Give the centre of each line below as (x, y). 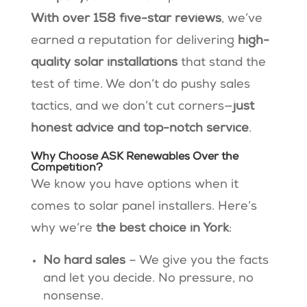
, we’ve (242, 19)
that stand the (221, 63)
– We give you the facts (197, 261)
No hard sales (84, 261)
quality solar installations (104, 63)
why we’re (63, 229)
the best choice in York (162, 229)
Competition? (66, 168)
